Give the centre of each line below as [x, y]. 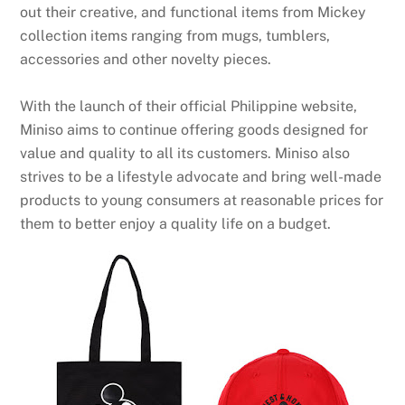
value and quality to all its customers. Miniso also [185, 154]
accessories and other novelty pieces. [146, 60]
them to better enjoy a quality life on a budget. [176, 224]
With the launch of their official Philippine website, [189, 107]
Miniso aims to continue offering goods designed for [194, 130]
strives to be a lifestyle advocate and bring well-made [201, 177]
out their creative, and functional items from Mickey [193, 13]
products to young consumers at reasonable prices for [202, 201]
